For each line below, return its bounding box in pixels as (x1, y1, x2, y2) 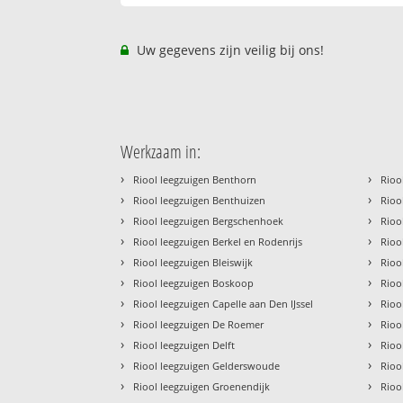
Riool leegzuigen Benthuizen (133, 193, 266, 208)
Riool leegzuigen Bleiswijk (133, 255, 254, 270)
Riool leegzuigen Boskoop (133, 276, 255, 291)
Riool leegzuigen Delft (133, 338, 236, 353)
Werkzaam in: (121, 139, 201, 165)
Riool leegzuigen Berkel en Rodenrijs (133, 235, 303, 249)
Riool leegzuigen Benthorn (133, 173, 257, 187)
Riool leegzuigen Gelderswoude (133, 359, 281, 373)
